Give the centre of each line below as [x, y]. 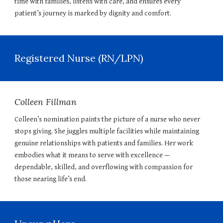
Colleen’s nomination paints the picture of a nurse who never [108, 119]
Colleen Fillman [46, 102]
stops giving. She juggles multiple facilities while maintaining [107, 131]
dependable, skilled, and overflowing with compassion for [104, 167]
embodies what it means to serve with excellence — [92, 155]
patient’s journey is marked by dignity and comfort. [93, 13]
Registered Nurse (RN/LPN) [79, 58]
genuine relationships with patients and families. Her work [104, 143]
